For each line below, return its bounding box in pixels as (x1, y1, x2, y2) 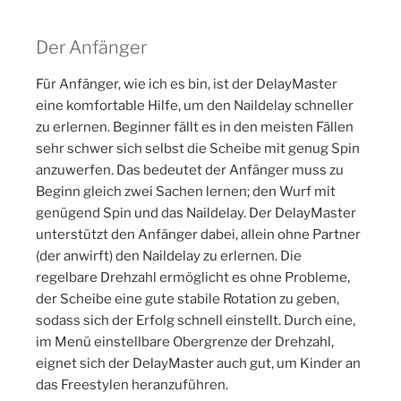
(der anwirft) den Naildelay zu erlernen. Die (36, 247, 302, 264)
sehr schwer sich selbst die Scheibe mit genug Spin (36, 140, 360, 157)
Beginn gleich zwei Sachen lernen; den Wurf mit (36, 183, 336, 200)
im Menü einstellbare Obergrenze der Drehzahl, (36, 333, 334, 350)
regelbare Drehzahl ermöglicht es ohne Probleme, (36, 269, 350, 286)
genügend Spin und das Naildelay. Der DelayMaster (36, 204, 356, 221)
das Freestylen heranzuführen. (36, 376, 228, 393)
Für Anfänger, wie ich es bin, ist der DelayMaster (36, 75, 337, 92)
